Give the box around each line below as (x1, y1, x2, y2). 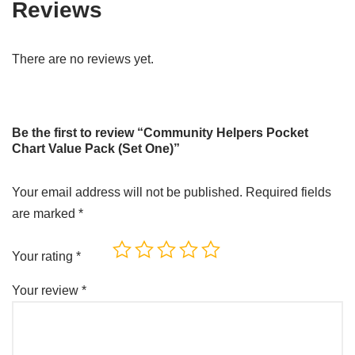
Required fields (246, 185, 331, 199)
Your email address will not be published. (12, 185, 242, 199)
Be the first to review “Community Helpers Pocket (12, 126, 308, 139)
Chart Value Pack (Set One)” (12, 142, 180, 155)
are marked (12, 207, 78, 220)
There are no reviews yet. (12, 52, 154, 66)
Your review (12, 284, 82, 297)
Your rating (12, 249, 76, 263)
